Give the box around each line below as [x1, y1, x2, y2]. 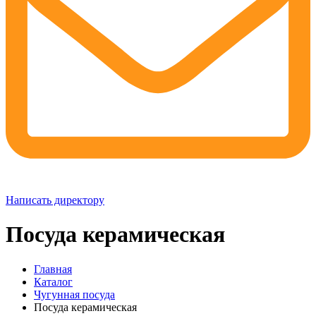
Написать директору [6, 193, 104, 206]
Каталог [34, 275, 73, 288]
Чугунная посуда [34, 288, 115, 300]
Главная [34, 262, 72, 275]
